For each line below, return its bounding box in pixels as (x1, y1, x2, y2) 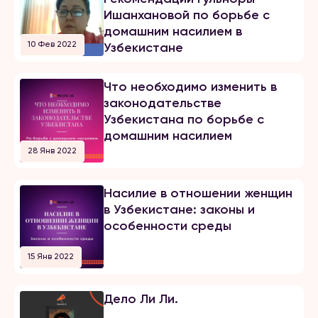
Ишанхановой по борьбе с (103, 7, 270, 23)
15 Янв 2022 (28, 251, 74, 262)
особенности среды (103, 217, 231, 234)
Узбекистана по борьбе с (103, 111, 264, 128)
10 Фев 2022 (28, 39, 77, 50)
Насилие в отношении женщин (103, 185, 292, 201)
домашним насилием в (103, 23, 242, 40)
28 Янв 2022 (28, 145, 77, 155)
